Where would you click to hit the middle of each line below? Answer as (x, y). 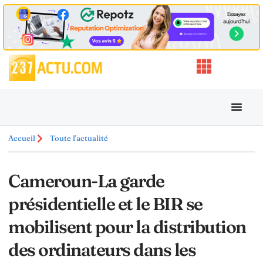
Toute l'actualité (79, 138)
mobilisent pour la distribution (127, 227)
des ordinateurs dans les (102, 249)
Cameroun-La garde (86, 181)
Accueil (22, 138)
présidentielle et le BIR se (105, 204)
